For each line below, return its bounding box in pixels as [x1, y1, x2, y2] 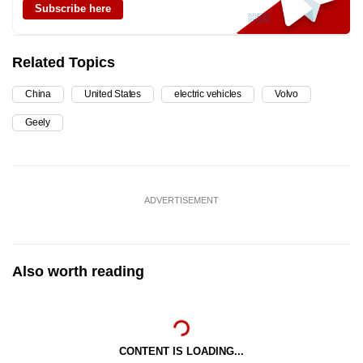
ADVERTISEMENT [144, 195, 219, 206]
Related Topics [12, 54, 115, 71]
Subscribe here [35, 2, 111, 15]
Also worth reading [12, 263, 144, 280]
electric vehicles [173, 88, 241, 100]
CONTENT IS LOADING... [119, 345, 244, 358]
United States [83, 88, 141, 100]
